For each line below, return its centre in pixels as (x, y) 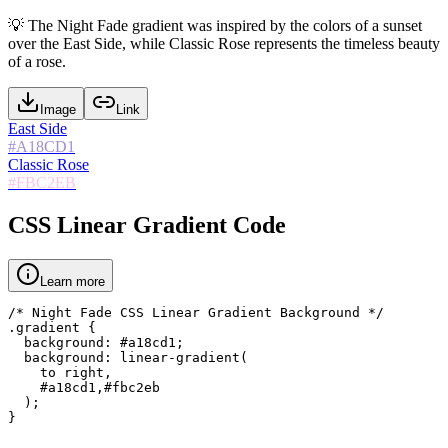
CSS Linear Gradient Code (147, 224)
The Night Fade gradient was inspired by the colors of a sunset (225, 25)
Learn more (72, 281)
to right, (60, 372)
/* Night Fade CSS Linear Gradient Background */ (196, 312)
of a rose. (37, 61)
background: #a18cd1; (96, 342)
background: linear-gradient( (128, 357)
